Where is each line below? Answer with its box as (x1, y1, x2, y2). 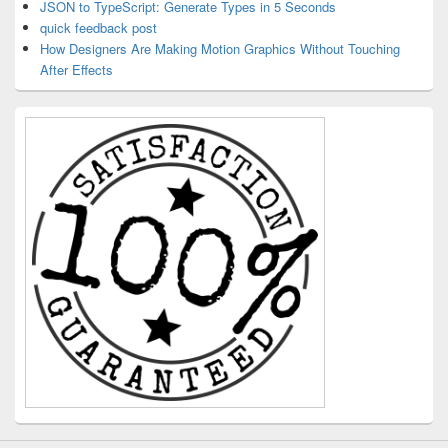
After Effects (40, 60, 113, 80)
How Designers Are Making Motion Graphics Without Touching (40, 39, 400, 59)
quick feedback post (40, 18, 157, 38)
